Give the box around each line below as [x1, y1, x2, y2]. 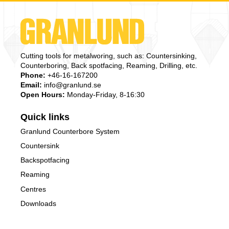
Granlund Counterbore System [20, 127, 120, 135]
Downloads [20, 199, 56, 208]
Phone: [20, 71, 45, 80]
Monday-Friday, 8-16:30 [65, 90, 145, 99]
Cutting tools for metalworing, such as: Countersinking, [20, 52, 197, 60]
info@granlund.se [42, 81, 101, 89]
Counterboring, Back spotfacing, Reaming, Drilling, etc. [20, 61, 199, 70]
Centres [20, 185, 46, 193]
